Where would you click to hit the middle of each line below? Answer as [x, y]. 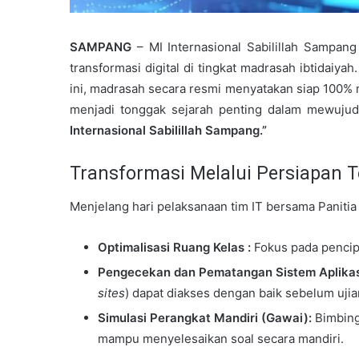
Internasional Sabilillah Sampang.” [168, 131]
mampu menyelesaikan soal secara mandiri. [221, 338]
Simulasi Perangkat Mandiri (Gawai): [205, 317]
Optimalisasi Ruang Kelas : [176, 247]
